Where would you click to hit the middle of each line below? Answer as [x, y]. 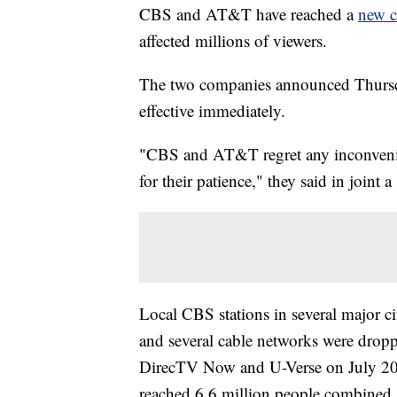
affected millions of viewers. [233, 41]
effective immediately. [212, 111]
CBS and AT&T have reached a [249, 14]
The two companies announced [245, 84]
